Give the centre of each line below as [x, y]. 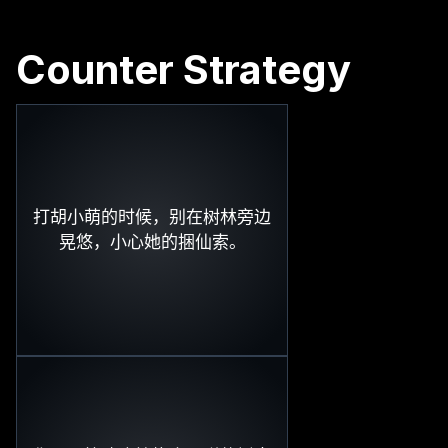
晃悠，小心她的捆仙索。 [152, 241]
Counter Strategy [183, 69]
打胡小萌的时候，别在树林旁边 [152, 216]
